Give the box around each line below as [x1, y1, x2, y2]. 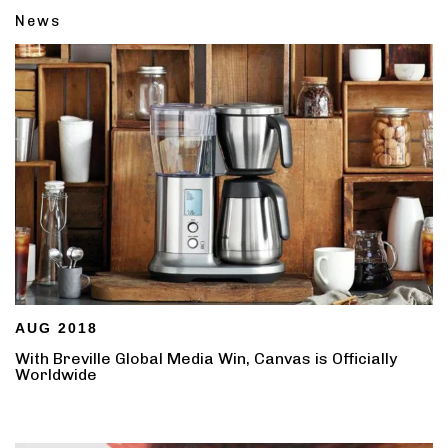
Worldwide [15, 365, 97, 385]
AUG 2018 [15, 320, 98, 337]
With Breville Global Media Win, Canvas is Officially [15, 349, 397, 369]
